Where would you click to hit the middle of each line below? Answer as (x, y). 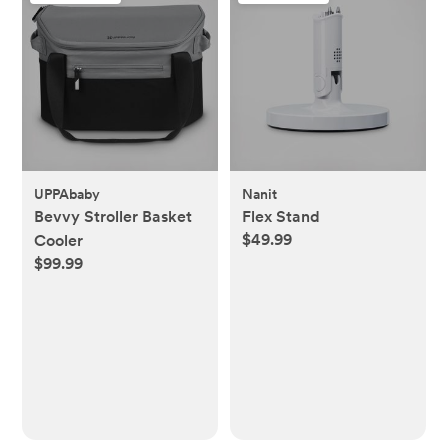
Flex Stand (281, 217)
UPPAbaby (67, 194)
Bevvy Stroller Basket (113, 217)
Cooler (59, 241)
